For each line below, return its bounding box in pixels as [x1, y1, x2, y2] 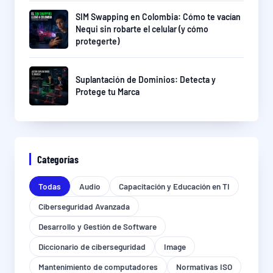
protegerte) [76, 36, 119, 47]
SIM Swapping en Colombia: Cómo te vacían [76, 12, 241, 23]
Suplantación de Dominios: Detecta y [76, 74, 216, 85]
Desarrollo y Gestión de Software [38, 221, 157, 232]
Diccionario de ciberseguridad [38, 241, 146, 252]
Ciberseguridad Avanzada [38, 201, 130, 212]
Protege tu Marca [76, 87, 140, 97]
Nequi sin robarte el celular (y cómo [76, 24, 208, 35]
